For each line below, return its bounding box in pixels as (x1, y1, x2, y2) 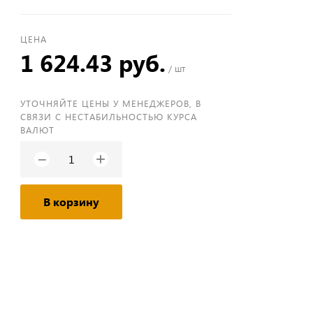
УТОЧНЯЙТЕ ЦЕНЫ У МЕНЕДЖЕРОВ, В (20, 97, 202, 109)
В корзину (43, 194, 100, 209)
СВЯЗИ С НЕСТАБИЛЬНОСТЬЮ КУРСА (20, 110, 198, 122)
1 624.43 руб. (20, 47, 166, 78)
